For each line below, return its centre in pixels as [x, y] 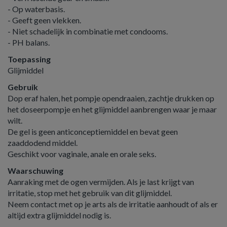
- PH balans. [29, 42]
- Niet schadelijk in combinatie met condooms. [88, 31]
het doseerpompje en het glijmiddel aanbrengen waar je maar [112, 109]
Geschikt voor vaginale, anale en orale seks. [82, 154]
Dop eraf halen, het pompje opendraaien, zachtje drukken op [111, 98]
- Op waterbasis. [36, 9]
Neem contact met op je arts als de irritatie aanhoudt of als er [113, 204]
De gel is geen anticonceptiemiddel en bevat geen [93, 131]
